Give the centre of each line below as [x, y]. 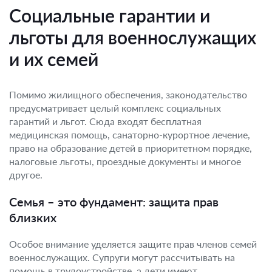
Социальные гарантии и [110, 15]
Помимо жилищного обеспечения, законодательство [128, 94]
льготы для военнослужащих [133, 37]
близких [33, 217]
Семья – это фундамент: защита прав [114, 202]
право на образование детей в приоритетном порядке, [131, 148]
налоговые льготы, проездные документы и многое [125, 161]
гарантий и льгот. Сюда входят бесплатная [105, 121]
